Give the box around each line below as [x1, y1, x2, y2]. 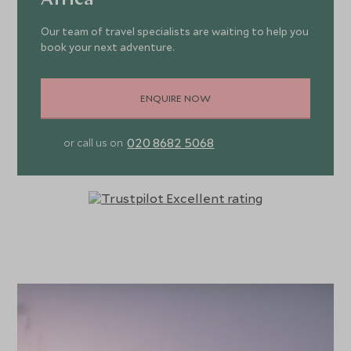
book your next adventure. [41, 40, 175, 55]
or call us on [63, 136, 124, 150]
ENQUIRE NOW [140, 91, 211, 104]
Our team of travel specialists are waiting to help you [41, 24, 309, 39]
